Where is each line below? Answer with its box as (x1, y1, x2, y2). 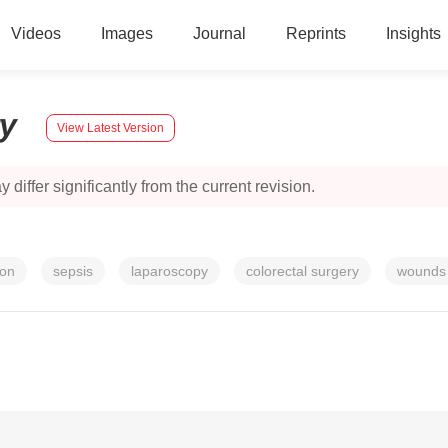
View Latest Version (57, 120, 164, 135)
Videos (10, 25, 61, 42)
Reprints (285, 25, 346, 42)
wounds (397, 263, 446, 279)
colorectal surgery (246, 263, 359, 279)
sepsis (53, 263, 93, 279)
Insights (385, 25, 441, 42)
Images (100, 25, 153, 42)
